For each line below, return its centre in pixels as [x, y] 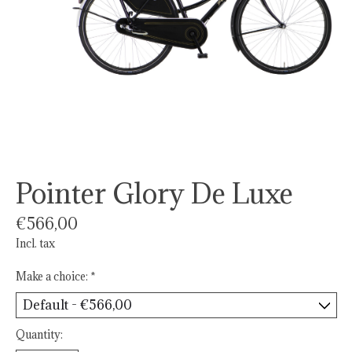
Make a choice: [53, 276]
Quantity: [39, 334]
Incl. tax [35, 243]
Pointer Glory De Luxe [154, 194]
